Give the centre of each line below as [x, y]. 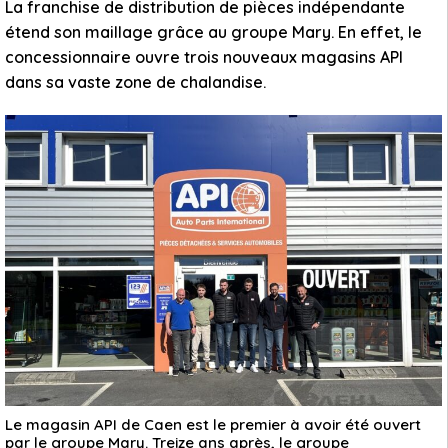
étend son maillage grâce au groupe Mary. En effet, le [213, 32]
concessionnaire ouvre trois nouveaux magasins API [204, 57]
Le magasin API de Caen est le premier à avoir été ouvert [213, 425]
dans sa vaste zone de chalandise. [135, 82]
